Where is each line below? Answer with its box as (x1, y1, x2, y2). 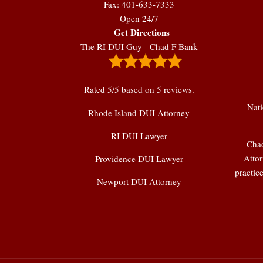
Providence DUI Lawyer (95, 152, 183, 164)
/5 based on (112, 83, 157, 96)
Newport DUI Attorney (96, 176, 181, 188)
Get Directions (113, 26, 170, 39)
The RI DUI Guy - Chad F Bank (80, 41, 198, 53)
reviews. (161, 83, 194, 96)
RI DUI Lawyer (110, 129, 167, 141)
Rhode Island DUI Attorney (88, 106, 190, 119)
